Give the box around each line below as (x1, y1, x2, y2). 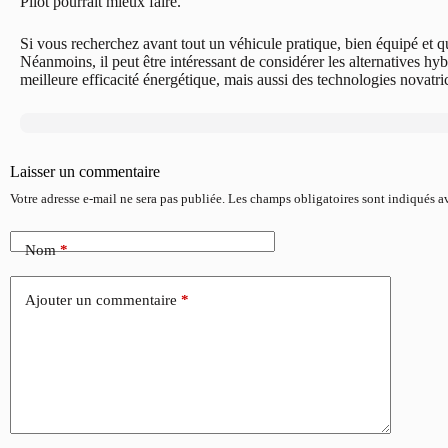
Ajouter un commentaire (25, 292, 177, 309)
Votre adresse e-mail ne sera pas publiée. (10, 190, 225, 206)
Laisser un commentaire (10, 162, 160, 180)
